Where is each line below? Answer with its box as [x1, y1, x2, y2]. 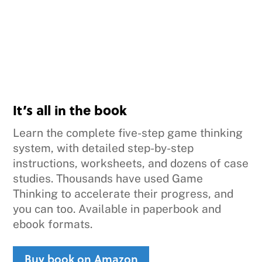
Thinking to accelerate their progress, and [13, 187, 234, 201]
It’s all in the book [13, 100, 127, 120]
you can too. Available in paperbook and [13, 202, 222, 216]
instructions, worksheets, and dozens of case [13, 157, 249, 170]
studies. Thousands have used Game [13, 172, 204, 185]
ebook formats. [13, 218, 93, 231]
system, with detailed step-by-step [13, 142, 194, 155]
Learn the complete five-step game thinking [13, 126, 243, 140]
